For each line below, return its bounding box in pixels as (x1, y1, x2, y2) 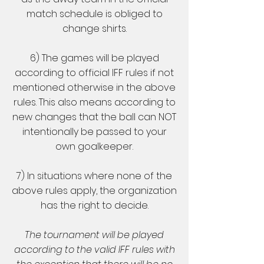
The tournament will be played (25, 228, 164, 242)
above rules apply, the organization (12, 184, 177, 197)
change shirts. (62, 22, 127, 35)
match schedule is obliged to (26, 7, 163, 21)
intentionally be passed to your (22, 125, 167, 138)
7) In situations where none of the (16, 169, 172, 183)
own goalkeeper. (55, 140, 133, 153)
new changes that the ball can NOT (12, 110, 176, 124)
